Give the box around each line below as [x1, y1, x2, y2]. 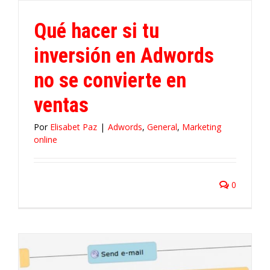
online [34, 133, 57, 145]
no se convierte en [34, 67, 186, 92]
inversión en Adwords [34, 43, 214, 67]
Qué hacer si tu [34, 18, 159, 43]
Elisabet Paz [50, 121, 97, 133]
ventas [34, 92, 89, 117]
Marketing [182, 121, 221, 133]
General [147, 121, 177, 133]
